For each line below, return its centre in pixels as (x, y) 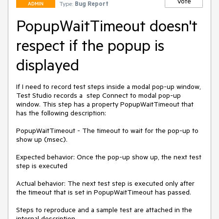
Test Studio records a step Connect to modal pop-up (99, 95)
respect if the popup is (90, 45)
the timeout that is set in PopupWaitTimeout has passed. (105, 192)
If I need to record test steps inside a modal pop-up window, (109, 87)
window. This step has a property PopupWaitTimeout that (105, 104)
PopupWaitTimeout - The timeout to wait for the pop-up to (107, 131)
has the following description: (61, 113)
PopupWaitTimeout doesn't (107, 25)
